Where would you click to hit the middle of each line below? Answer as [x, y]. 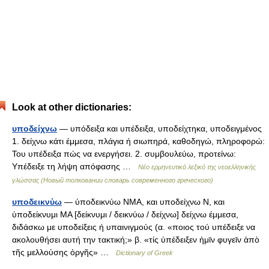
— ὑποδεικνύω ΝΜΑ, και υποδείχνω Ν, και [143, 202]
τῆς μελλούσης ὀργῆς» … [64, 252]
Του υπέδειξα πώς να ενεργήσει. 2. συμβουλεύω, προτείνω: [124, 154]
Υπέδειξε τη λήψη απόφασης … [75, 166]
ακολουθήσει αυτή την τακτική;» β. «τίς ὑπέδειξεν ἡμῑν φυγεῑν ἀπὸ [136, 240]
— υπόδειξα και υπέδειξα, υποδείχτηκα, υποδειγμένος [159, 128]
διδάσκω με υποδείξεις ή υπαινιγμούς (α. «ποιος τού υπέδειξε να [134, 227]
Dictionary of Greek [144, 253]
